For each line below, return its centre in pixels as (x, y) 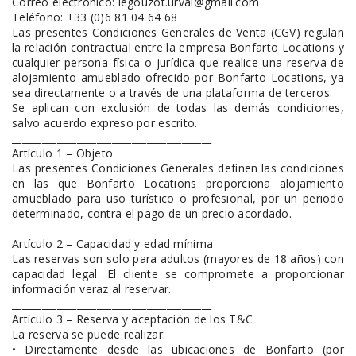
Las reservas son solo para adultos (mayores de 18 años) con (178, 259)
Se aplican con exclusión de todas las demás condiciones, (178, 108)
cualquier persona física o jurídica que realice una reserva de (178, 62)
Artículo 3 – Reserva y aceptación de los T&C (133, 319)
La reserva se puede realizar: (89, 334)
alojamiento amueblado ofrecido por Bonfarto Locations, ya (178, 77)
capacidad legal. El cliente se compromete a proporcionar (178, 274)
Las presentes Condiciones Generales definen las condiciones (178, 168)
